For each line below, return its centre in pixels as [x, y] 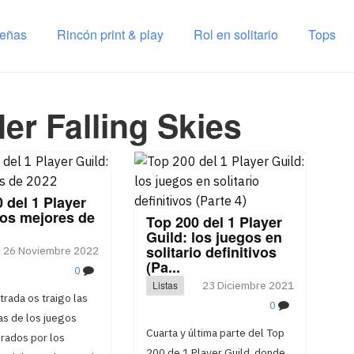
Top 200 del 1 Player [214, 222]
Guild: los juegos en [214, 237]
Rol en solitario [235, 34]
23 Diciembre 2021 [249, 285]
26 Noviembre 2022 [51, 250]
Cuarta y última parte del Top [215, 333]
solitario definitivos [211, 252]
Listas [165, 285]
